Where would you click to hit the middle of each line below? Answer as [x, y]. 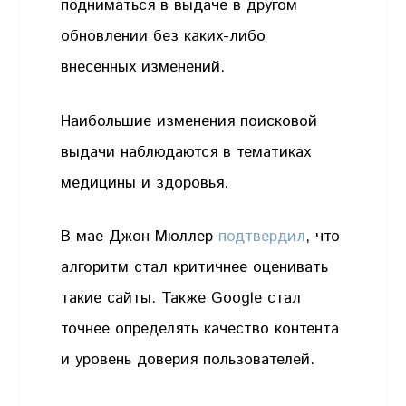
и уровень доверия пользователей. [191, 360]
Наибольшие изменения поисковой [189, 121]
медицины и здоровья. [145, 183]
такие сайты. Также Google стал [181, 299]
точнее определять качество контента [200, 329]
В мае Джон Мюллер [140, 237]
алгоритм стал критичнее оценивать [195, 268]
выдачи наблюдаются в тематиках [186, 152]
